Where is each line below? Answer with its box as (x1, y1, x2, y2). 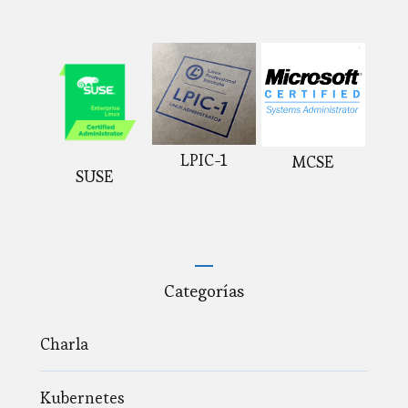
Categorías (164, 279, 244, 302)
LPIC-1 (180, 148, 228, 170)
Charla (40, 332, 88, 354)
